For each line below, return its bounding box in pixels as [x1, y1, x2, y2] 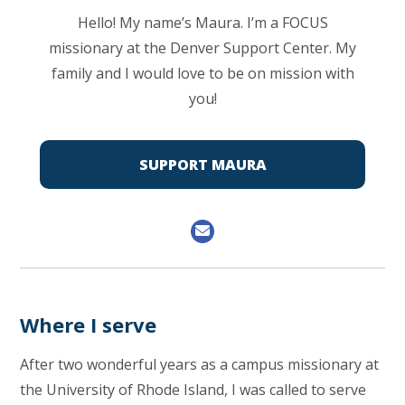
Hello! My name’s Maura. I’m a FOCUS [77, 13, 328, 33]
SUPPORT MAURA [138, 155, 267, 174]
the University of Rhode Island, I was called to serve [20, 380, 367, 400]
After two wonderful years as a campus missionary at [20, 354, 380, 374]
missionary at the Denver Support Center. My [49, 38, 356, 58]
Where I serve [20, 311, 157, 338]
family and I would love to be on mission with [51, 63, 354, 83]
